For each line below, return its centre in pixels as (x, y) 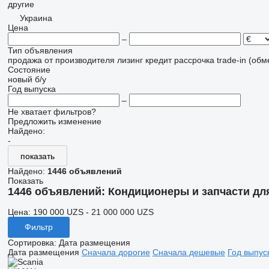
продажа (25, 60)
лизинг (130, 60)
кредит (158, 60)
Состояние (29, 70)
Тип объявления (40, 50)
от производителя (79, 60)
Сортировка (31, 242)
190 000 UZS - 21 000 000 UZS (93, 212)
